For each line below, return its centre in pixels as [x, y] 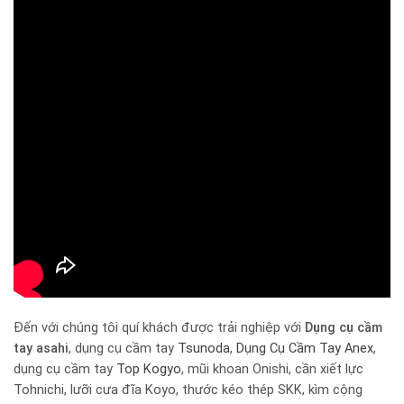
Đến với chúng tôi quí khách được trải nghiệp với [159, 327]
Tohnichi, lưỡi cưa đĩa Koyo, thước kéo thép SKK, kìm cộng [188, 390]
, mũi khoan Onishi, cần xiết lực [272, 369]
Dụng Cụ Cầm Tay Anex [305, 348]
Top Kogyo [149, 369]
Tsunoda [204, 348]
